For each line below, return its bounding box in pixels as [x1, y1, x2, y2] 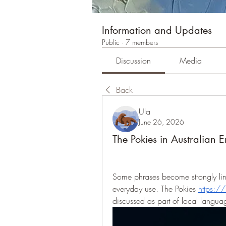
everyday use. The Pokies [112, 183, 198, 194]
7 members [126, 37, 158, 47]
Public [102, 37, 120, 47]
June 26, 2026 [139, 117, 184, 127]
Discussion [116, 55, 151, 66]
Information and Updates [102, 24, 212, 37]
